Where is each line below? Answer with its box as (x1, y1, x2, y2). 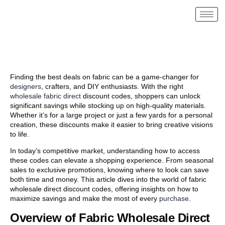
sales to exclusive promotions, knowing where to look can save (10, 166, 209, 174)
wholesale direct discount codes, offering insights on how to (10, 185, 198, 193)
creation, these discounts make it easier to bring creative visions (10, 121, 213, 129)
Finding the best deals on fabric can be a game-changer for (10, 73, 199, 81)
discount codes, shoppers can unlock (81, 92, 200, 100)
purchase (159, 194, 189, 203)
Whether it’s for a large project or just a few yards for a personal (10, 111, 212, 119)
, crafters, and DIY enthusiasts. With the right (41, 82, 183, 90)
